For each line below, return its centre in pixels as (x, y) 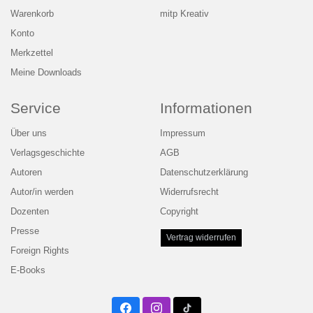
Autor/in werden (42, 192)
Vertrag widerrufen (201, 238)
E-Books (28, 271)
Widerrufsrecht (189, 192)
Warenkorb (32, 14)
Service (36, 108)
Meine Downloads (46, 73)
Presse (25, 232)
